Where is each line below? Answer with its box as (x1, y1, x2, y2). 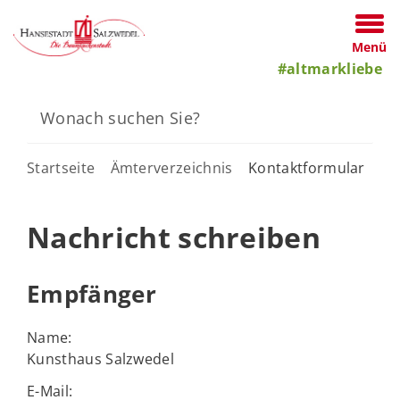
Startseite (27, 158, 96, 178)
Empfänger (27, 278, 156, 310)
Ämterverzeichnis (110, 158, 233, 178)
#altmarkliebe (277, 59, 382, 79)
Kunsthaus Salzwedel (27, 348, 175, 369)
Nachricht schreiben (27, 218, 321, 256)
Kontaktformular (247, 158, 365, 178)
